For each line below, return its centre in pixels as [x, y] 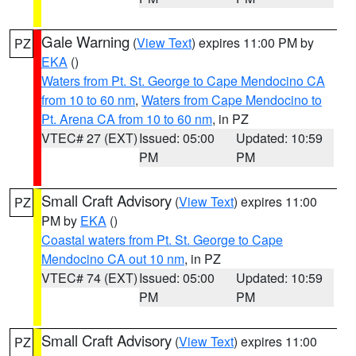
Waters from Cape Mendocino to [232, 100]
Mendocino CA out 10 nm [113, 259]
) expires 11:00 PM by [253, 43]
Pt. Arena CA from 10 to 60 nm [127, 119]
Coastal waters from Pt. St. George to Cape [162, 240]
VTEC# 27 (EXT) [89, 138]
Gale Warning [85, 41]
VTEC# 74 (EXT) [89, 278]
